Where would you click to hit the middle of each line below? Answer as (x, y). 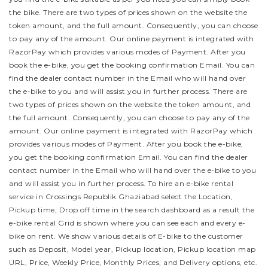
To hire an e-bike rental (191, 183)
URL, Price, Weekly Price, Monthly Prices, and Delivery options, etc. (133, 262)
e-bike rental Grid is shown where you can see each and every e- (127, 223)
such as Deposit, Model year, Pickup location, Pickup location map (133, 249)
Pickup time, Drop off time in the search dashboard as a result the (132, 210)
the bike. (26, 12)
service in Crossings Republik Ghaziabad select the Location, (121, 197)
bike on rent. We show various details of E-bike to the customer (126, 236)
